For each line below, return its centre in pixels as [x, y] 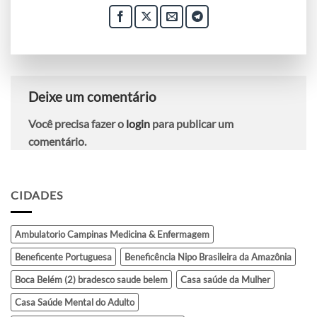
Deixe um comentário [94, 97]
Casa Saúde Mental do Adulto [75, 302]
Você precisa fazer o [77, 123]
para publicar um [192, 123]
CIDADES [37, 195]
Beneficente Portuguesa [63, 257]
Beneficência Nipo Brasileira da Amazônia [208, 257]
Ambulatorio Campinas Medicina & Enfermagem [112, 235]
